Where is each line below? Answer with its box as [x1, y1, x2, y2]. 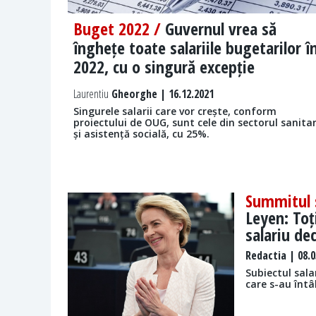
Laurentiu [73, 86, 109, 102]
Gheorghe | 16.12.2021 [109, 86, 214, 102]
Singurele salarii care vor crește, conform [73, 104, 276, 119]
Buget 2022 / [73, 17, 165, 41]
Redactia [245, 248, 287, 264]
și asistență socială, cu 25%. [73, 127, 209, 141]
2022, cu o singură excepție [73, 55, 255, 79]
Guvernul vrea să [165, 17, 276, 41]
